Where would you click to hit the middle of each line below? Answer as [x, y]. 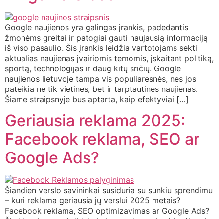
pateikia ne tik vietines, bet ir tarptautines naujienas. [101, 89]
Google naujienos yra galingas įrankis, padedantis [97, 27]
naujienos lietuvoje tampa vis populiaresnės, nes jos [100, 78]
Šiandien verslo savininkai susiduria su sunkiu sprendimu [109, 190]
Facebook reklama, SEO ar [102, 139]
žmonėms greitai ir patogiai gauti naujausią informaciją [106, 37]
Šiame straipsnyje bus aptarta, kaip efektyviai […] [97, 99]
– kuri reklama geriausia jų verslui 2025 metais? [93, 201]
